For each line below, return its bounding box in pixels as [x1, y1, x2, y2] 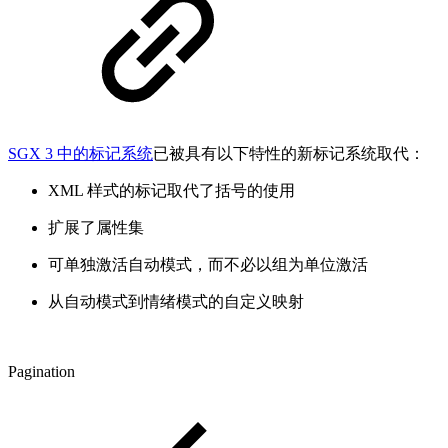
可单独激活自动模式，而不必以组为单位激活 [48, 256, 368, 274]
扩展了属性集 [48, 219, 144, 237]
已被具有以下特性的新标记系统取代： [153, 145, 425, 163]
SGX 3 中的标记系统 [8, 145, 153, 163]
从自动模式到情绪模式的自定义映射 [48, 293, 304, 311]
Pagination [8, 363, 75, 381]
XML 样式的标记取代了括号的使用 [48, 182, 295, 200]
